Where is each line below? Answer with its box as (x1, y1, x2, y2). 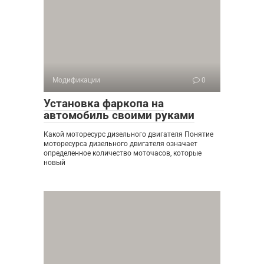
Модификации (52, 76, 100, 84)
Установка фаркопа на (44, 97, 164, 110)
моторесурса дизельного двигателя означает (44, 140, 197, 148)
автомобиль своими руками (44, 108, 194, 122)
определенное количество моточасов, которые (44, 149, 202, 157)
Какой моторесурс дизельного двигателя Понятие (44, 130, 213, 138)
